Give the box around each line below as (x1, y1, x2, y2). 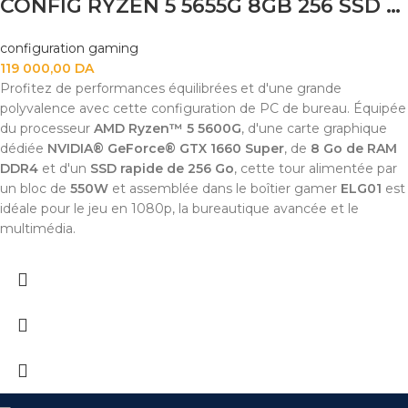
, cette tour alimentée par (234, 160, 397, 178)
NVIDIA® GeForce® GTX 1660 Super (47, 140, 284, 158)
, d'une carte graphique (241, 120, 387, 138)
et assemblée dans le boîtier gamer (108, 180, 341, 198)
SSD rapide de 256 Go (90, 160, 234, 178)
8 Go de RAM (311, 140, 397, 158)
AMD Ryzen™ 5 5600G (94, 120, 241, 138)
